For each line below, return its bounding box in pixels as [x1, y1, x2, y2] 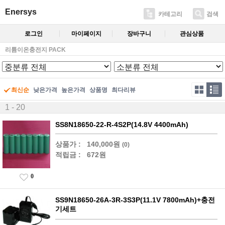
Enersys [5, 8, 37, 16]
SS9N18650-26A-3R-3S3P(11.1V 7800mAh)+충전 [55, 195, 215, 204]
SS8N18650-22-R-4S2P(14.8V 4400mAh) [55, 120, 188, 129]
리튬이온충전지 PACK [5, 46, 66, 53]
